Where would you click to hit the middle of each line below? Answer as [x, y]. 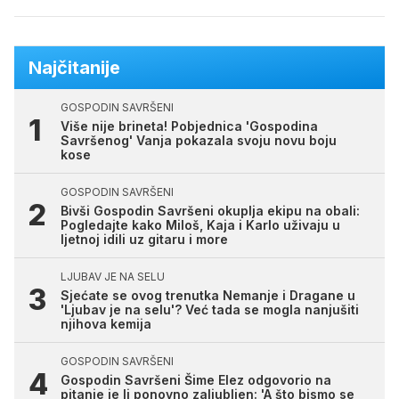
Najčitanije [74, 68]
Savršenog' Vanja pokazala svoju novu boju [199, 141]
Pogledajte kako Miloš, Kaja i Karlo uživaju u [200, 225]
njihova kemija [106, 324]
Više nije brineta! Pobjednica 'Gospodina [189, 126]
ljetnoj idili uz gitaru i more [144, 240]
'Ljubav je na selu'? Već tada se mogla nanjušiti [210, 310]
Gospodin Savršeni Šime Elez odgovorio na [196, 380]
